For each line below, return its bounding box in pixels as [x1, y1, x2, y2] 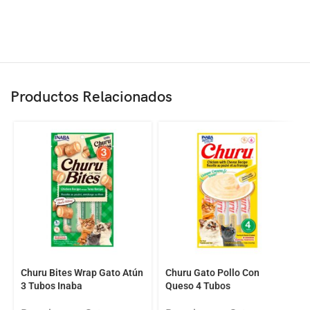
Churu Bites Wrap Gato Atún [21, 267, 143, 279]
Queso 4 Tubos [165, 280, 230, 292]
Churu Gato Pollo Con [165, 267, 259, 279]
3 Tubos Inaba [21, 280, 82, 292]
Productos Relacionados [10, 88, 172, 107]
